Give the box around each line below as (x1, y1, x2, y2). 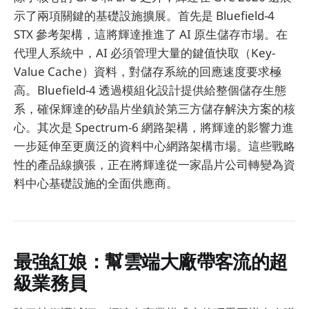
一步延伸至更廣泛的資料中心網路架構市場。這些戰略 (14, 137, 295, 154)
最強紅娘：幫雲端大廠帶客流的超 (14, 248, 288, 276)
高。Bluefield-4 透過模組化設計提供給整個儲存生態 (14, 81, 286, 98)
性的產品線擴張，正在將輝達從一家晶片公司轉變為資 (14, 156, 295, 172)
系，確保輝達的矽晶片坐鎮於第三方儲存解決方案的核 (14, 100, 295, 117)
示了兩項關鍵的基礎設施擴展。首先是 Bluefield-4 (14, 7, 275, 23)
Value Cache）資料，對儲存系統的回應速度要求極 (14, 63, 281, 79)
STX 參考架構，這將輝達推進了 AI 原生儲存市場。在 (14, 26, 288, 42)
